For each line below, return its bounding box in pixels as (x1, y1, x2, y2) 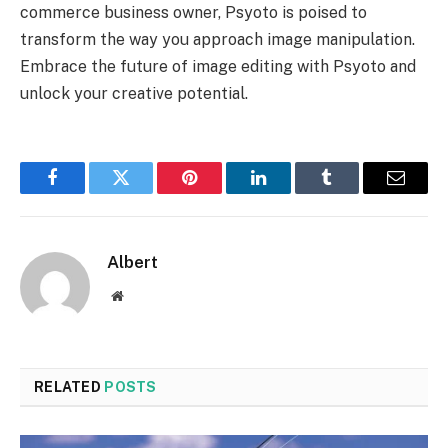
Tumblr (325, 183, 379, 202)
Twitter (119, 183, 172, 202)
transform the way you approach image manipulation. (20, 30, 415, 50)
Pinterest (188, 183, 252, 202)
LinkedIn (256, 183, 323, 202)
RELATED (34, 379, 105, 396)
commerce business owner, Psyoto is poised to (20, 3, 367, 23)
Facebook (50, 183, 121, 202)
